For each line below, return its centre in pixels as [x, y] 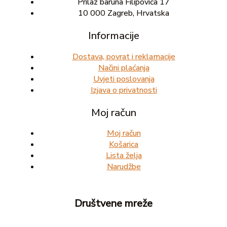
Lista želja [124, 155]
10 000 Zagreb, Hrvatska [124, 13]
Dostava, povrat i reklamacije [124, 56]
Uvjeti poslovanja [124, 79]
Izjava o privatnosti [124, 90]
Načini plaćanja [124, 68]
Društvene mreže [113, 203]
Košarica [124, 144]
